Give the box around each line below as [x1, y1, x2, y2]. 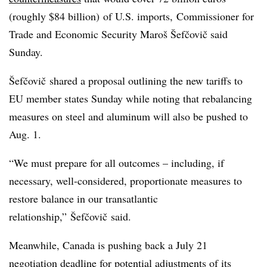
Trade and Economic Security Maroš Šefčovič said [9, 27, 228, 41]
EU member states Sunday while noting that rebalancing [9, 91, 252, 105]
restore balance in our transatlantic [9, 191, 158, 206]
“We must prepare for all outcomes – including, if [9, 156, 224, 170]
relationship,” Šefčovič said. [9, 209, 135, 223]
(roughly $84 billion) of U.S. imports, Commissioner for [9, 9, 254, 23]
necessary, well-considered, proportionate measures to [9, 173, 242, 188]
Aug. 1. [9, 127, 45, 141]
